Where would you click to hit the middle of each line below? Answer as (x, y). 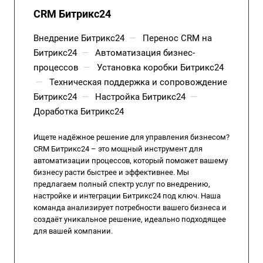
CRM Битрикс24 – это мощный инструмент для (118, 149)
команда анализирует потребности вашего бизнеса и (130, 208)
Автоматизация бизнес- (145, 53)
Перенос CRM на (177, 38)
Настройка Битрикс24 (140, 97)
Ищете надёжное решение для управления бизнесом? (131, 137)
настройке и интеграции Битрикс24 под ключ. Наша (127, 196)
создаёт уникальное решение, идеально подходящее (130, 219)
